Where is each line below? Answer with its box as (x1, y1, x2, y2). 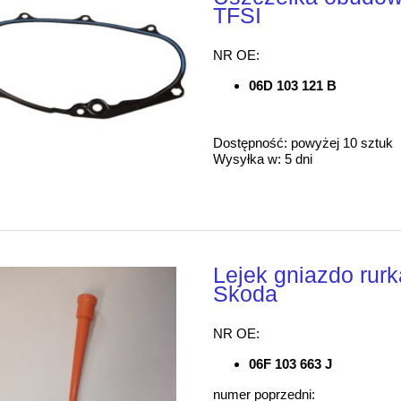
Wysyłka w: (213, 151, 282, 167)
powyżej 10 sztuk (291, 135, 394, 151)
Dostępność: (213, 135, 288, 151)
